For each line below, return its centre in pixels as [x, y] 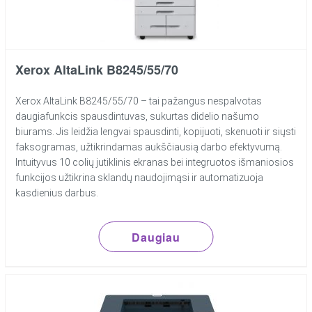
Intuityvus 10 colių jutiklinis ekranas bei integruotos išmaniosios [155, 163]
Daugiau [156, 237]
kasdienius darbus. [57, 193]
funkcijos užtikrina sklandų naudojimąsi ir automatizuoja [140, 178]
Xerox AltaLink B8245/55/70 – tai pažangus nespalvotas [139, 101]
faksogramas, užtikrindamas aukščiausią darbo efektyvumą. [149, 147]
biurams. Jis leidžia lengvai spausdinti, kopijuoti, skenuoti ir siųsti [156, 132]
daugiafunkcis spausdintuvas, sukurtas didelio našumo [138, 117]
